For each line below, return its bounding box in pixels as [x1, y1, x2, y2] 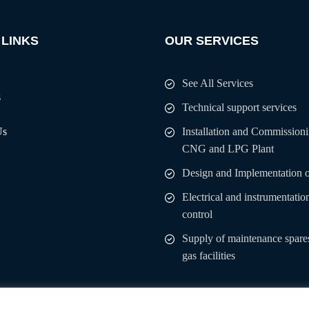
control [182, 208, 212, 220]
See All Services [182, 77, 253, 89]
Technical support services [182, 101, 297, 113]
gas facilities [182, 250, 235, 261]
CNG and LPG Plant [182, 143, 274, 154]
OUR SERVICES [165, 34, 259, 48]
